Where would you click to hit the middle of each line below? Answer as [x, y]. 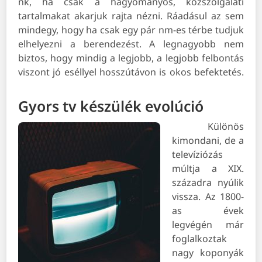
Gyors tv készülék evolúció [111, 106]
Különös [225, 127]
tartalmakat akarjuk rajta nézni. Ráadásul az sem [131, 16]
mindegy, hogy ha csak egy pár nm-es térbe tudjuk [131, 30]
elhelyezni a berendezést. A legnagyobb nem [131, 44]
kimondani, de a [208, 141]
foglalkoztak [200, 239]
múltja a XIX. [208, 169]
